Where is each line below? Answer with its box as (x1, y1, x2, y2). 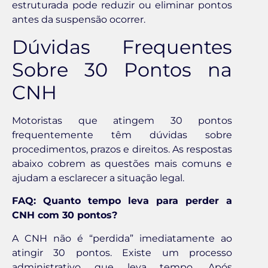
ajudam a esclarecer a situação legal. (12, 172, 184, 184)
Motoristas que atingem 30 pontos (12, 114, 232, 126)
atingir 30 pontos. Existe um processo (12, 246, 232, 258)
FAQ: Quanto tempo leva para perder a (12, 195, 232, 207)
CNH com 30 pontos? (12, 209, 117, 221)
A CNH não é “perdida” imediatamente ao (12, 232, 232, 244)
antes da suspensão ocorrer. (12, 14, 145, 26)
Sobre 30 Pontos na (12, 57, 232, 81)
